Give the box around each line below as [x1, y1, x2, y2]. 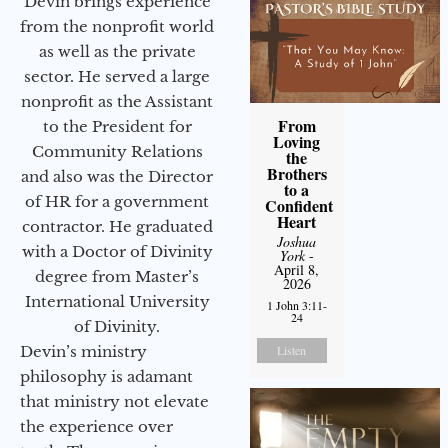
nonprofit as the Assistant [21, 92, 213, 112]
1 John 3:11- [266, 296, 327, 313]
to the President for [42, 117, 192, 137]
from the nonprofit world [20, 17, 214, 37]
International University [24, 292, 210, 312]
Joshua [277, 231, 317, 251]
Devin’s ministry [20, 342, 147, 362]
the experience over [20, 417, 173, 437]
